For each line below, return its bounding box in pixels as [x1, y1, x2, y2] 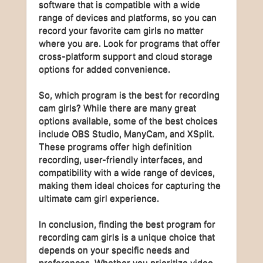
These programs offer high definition [39, 141, 192, 152]
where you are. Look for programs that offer [39, 38, 220, 49]
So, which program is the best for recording [39, 89, 220, 100]
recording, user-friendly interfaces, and [39, 154, 203, 165]
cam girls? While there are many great [39, 102, 196, 113]
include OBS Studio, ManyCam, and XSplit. [39, 128, 214, 139]
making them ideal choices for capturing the [39, 180, 221, 191]
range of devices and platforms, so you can [39, 12, 217, 23]
